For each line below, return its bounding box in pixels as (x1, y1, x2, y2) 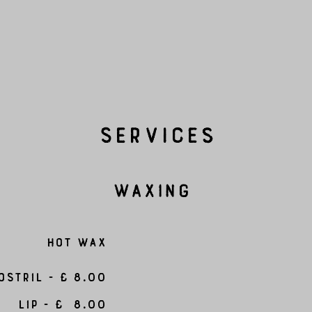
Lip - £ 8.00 (17, 293, 106, 310)
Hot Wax (46, 231, 106, 248)
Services (97, 115, 214, 146)
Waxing (111, 174, 189, 199)
